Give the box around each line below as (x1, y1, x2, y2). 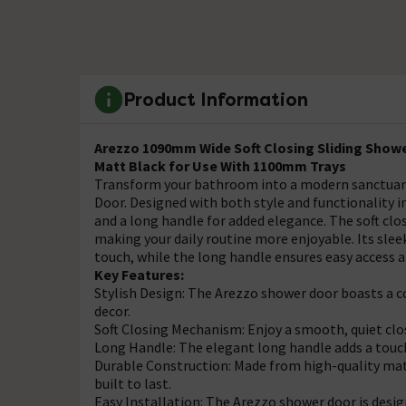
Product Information (123, 87, 308, 111)
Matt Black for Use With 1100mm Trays (94, 157, 346, 175)
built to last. (94, 374, 171, 392)
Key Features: (94, 266, 184, 284)
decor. (94, 302, 130, 320)
